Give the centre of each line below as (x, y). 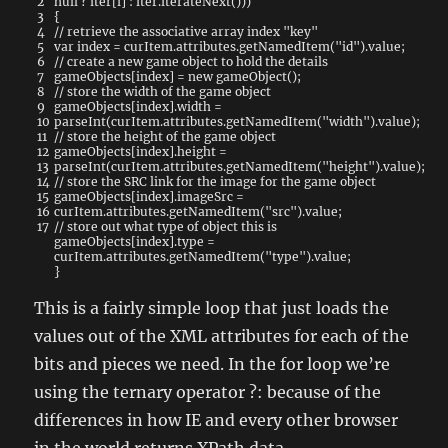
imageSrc (205, 197)
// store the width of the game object (163, 92)
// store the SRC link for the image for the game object (215, 182)
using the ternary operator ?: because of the (208, 392)
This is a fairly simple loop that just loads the (212, 308)
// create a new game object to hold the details (191, 62)
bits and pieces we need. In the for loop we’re (212, 364)
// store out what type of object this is (166, 227)
